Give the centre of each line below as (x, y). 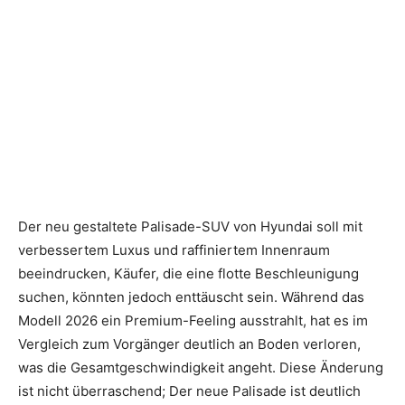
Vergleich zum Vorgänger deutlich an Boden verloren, (189, 344)
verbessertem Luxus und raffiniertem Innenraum (174, 250)
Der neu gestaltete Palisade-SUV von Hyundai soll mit (190, 226)
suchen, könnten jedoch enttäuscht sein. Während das (191, 297)
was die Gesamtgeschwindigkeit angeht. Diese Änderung (201, 367)
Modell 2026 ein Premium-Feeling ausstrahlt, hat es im (193, 320)
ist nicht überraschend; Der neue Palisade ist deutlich (189, 391)
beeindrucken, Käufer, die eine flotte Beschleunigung (188, 273)
